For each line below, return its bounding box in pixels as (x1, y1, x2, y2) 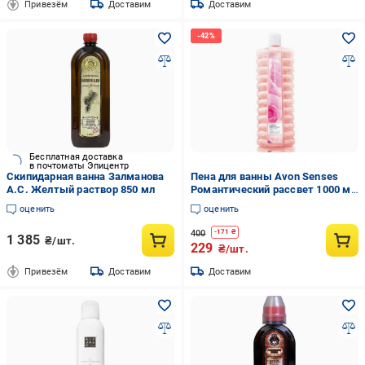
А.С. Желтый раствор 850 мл (7, 183, 156, 196)
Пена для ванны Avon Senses (190, 170, 339, 182)
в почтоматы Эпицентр (29, 161, 129, 171)
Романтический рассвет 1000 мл (190, 183, 357, 196)
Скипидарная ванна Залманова (7, 170, 165, 182)
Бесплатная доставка (29, 152, 123, 162)
